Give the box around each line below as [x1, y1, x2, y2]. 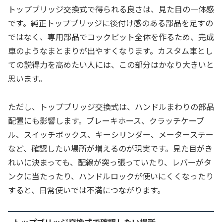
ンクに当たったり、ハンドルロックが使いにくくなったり [8, 170, 214, 182]
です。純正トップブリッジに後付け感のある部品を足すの [8, 17, 213, 29]
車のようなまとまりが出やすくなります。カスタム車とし [8, 45, 213, 57]
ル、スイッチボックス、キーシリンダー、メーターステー [8, 128, 214, 141]
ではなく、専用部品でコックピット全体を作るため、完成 [8, 31, 214, 43]
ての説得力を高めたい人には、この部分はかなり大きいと [8, 58, 214, 71]
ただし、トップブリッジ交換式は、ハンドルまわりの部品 [8, 101, 214, 113]
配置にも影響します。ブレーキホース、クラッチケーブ [8, 114, 204, 127]
